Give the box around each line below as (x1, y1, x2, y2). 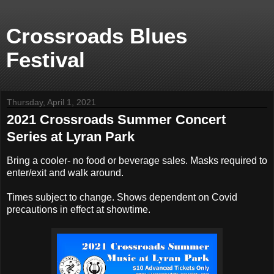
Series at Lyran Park (7, 129, 135, 144)
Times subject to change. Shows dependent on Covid (7, 191, 237, 202)
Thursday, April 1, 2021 (7, 97, 96, 107)
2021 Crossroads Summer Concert (7, 112, 226, 127)
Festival (6, 48, 85, 72)
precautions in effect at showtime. (7, 204, 153, 215)
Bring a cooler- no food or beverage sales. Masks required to (7, 155, 267, 166)
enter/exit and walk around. (7, 167, 124, 178)
